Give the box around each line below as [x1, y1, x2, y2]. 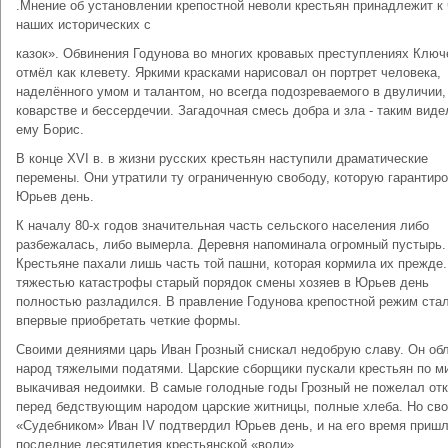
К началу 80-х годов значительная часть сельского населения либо [16, 218, 429, 233]
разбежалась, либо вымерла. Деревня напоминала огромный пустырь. [16, 237, 446, 252]
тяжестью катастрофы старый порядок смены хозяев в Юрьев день [16, 275, 429, 290]
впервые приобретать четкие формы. [16, 313, 241, 328]
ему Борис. [16, 122, 84, 137]
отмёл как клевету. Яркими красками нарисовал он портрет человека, [16, 65, 441, 80]
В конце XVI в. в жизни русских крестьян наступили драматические [16, 151, 428, 166]
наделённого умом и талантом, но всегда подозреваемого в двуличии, [16, 84, 446, 99]
